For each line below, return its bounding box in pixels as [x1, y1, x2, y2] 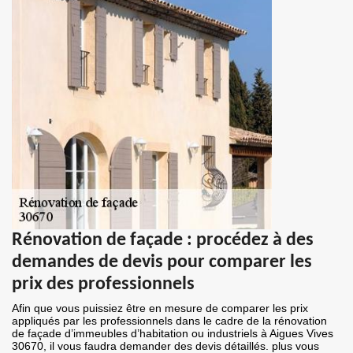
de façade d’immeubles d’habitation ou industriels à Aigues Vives [12, 327, 333, 340]
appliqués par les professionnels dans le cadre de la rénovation [12, 314, 327, 328]
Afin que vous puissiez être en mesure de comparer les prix [12, 302, 308, 315]
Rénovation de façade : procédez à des [12, 231, 314, 251]
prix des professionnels [12, 275, 195, 295]
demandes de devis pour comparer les [12, 253, 312, 273]
